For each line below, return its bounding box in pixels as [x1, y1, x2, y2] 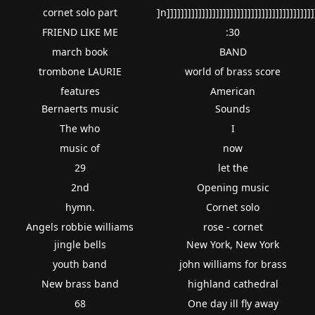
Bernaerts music [41, 101, 119, 115]
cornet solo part [42, 5, 117, 19]
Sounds [215, 101, 251, 115]
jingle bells [53, 237, 106, 251]
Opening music [196, 180, 269, 194]
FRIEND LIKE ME [41, 25, 118, 39]
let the [217, 160, 248, 174]
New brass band [41, 276, 119, 290]
